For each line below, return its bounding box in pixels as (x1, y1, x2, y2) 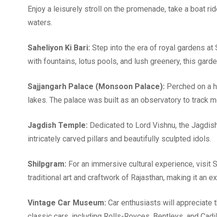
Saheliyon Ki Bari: (28, 43, 90, 52)
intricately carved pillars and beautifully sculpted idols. (28, 134, 211, 143)
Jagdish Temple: (28, 120, 88, 130)
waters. (28, 17, 52, 27)
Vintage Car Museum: (28, 198, 106, 207)
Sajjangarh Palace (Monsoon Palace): (28, 81, 165, 91)
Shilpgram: (28, 159, 66, 169)
